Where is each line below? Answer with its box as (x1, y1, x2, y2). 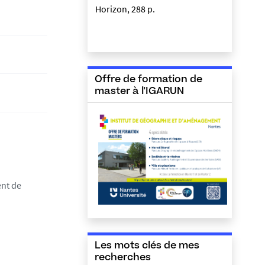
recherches (95, 253, 151, 263)
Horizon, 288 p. (95, 3, 155, 15)
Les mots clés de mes (95, 241, 199, 251)
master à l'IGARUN (95, 87, 184, 96)
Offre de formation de (95, 75, 202, 85)
